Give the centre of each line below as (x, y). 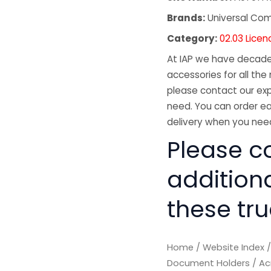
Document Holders (209, 263)
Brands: (186, 18)
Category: (192, 38)
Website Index (234, 248)
